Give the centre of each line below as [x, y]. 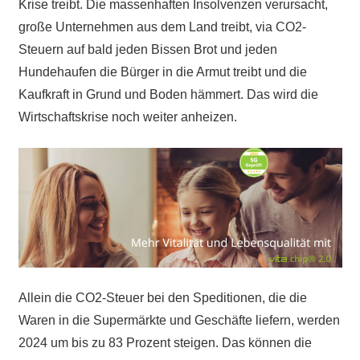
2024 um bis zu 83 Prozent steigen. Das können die [165, 343]
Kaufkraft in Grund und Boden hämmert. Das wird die [168, 95]
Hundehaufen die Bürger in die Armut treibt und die [162, 72]
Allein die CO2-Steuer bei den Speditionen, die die [162, 298]
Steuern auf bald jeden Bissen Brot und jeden [147, 50]
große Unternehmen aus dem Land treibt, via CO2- [162, 27]
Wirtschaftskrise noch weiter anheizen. [127, 117]
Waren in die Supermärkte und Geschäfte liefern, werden [179, 321]
